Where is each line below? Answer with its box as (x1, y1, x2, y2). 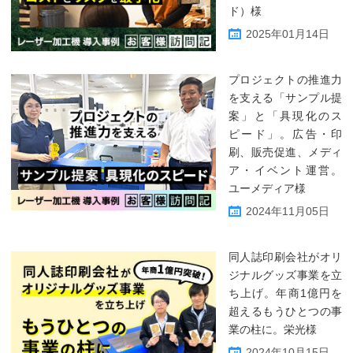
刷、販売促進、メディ (229, 146, 342, 158)
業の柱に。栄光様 (229, 323, 317, 336)
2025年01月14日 (246, 28, 329, 40)
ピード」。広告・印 (229, 128, 342, 140)
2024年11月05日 (246, 205, 329, 217)
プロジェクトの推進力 (229, 73, 342, 86)
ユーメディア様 (229, 182, 306, 195)
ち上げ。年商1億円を (229, 287, 342, 299)
